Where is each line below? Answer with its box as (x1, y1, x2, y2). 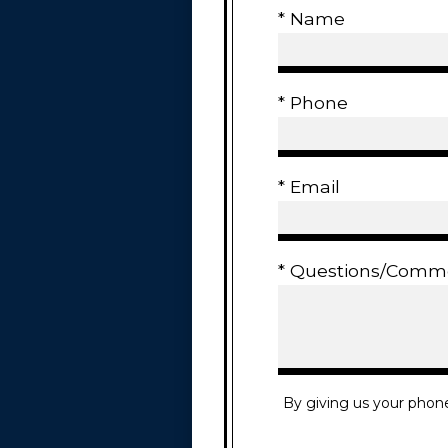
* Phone (278, 92, 348, 114)
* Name (278, 8, 345, 30)
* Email (278, 176, 340, 198)
